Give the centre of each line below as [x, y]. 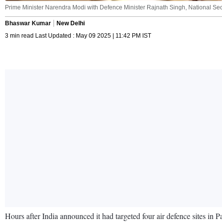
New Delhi [71, 23]
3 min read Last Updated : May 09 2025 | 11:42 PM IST [78, 35]
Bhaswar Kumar [28, 23]
